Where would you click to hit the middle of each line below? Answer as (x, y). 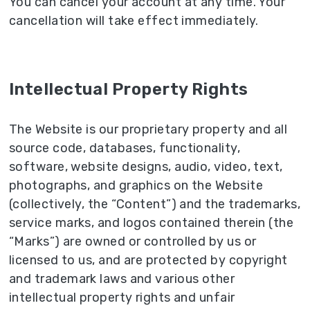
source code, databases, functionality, (125, 148)
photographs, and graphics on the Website (136, 186)
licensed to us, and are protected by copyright (148, 261)
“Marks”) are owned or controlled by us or (133, 242)
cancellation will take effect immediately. (134, 21)
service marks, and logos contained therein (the (152, 223)
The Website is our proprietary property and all (148, 130)
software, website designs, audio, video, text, (146, 167)
